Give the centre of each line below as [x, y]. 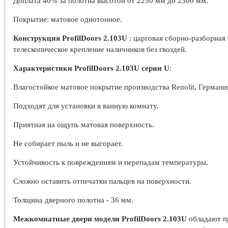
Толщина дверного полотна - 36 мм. [73, 200]
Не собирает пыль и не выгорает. [68, 143]
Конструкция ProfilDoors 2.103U [71, 38]
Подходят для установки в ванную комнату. [86, 106]
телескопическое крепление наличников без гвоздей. [100, 49]
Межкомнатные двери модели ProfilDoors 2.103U [101, 219]
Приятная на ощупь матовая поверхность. [84, 124]
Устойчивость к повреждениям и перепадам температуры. [111, 162]
